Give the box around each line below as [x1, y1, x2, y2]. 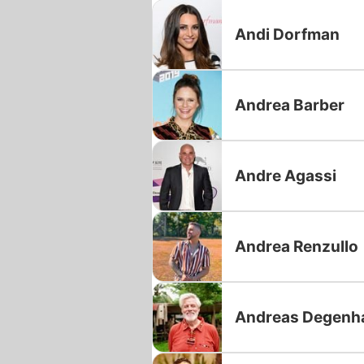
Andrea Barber [235, 95, 344, 115]
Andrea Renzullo [235, 236, 358, 256]
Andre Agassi [235, 166, 336, 185]
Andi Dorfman [235, 24, 340, 44]
